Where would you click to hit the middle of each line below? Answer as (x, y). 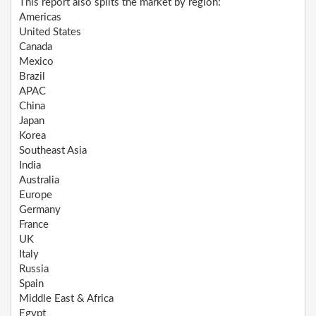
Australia (39, 181)
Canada (36, 47)
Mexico (36, 62)
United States (50, 32)
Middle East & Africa (66, 299)
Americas (40, 18)
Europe (36, 195)
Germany (40, 210)
